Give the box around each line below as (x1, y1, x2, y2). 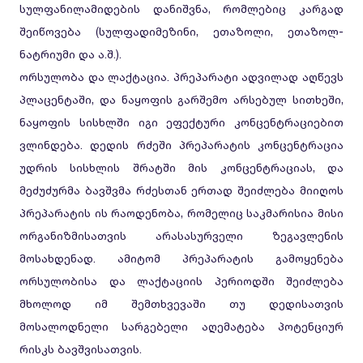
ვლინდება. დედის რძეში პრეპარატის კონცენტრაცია (19, 138, 344, 152)
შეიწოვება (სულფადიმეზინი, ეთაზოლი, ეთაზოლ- (19, 24, 344, 38)
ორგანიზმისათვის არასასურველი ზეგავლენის (19, 228, 344, 242)
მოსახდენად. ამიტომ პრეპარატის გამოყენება (19, 251, 344, 265)
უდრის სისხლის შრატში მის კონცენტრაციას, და (19, 160, 344, 174)
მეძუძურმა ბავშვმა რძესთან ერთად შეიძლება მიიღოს (19, 183, 344, 197)
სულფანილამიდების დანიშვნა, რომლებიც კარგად (19, 2, 344, 15)
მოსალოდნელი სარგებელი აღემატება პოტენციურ (19, 319, 344, 333)
